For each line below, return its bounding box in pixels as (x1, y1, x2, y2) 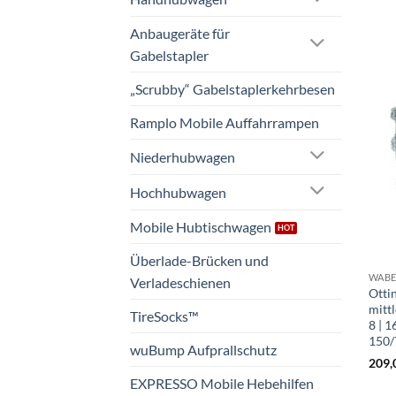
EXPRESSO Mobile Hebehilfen (130, 374, 314, 392)
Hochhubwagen (130, 183, 226, 201)
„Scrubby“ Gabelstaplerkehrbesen (130, 80, 335, 97)
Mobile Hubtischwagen (130, 217, 271, 235)
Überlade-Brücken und (130, 251, 269, 269)
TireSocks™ (130, 307, 199, 324)
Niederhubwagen (130, 148, 235, 165)
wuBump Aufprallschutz (130, 340, 277, 358)
